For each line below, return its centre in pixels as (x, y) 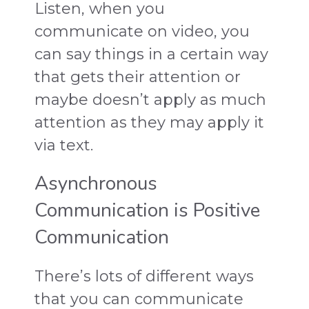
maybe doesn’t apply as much (150, 99)
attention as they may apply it (149, 122)
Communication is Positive (147, 210)
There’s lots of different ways (144, 276)
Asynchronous (96, 183)
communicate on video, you (142, 31)
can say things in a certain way (151, 54)
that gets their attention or (138, 77)
